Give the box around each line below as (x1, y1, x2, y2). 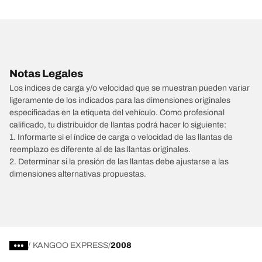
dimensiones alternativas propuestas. (9, 170, 146, 178)
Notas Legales (9, 68, 83, 80)
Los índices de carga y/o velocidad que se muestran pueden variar (9, 84, 250, 92)
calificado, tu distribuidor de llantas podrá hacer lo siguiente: (9, 120, 226, 129)
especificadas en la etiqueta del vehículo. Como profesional (9, 108, 225, 117)
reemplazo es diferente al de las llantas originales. (9, 145, 191, 154)
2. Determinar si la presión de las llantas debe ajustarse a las (9, 157, 229, 166)
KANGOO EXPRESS (33, 241, 108, 250)
